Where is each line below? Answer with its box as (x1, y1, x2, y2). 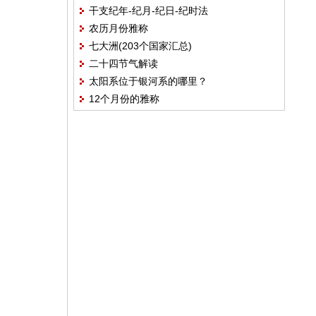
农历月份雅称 (88, 23, 148, 34)
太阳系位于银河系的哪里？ (88, 75, 207, 87)
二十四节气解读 (88, 58, 158, 69)
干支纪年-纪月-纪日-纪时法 (88, 5, 208, 16)
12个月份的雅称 (88, 93, 159, 104)
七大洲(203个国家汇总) (88, 40, 192, 51)
